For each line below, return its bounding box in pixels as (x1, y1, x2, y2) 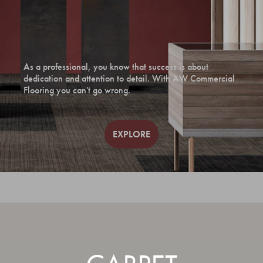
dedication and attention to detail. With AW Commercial (23, 72, 235, 85)
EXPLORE (113, 128, 150, 140)
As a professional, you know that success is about (23, 60, 208, 73)
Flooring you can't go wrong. (23, 84, 130, 96)
